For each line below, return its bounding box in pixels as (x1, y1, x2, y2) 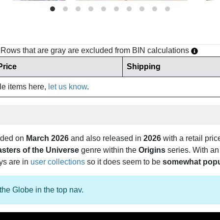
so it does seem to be (85, 158, 163, 166)
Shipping (127, 62, 161, 71)
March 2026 (26, 134, 69, 143)
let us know (48, 82, 87, 91)
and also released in (69, 134, 143, 143)
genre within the (79, 146, 138, 155)
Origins (138, 146, 165, 155)
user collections (30, 158, 85, 166)
